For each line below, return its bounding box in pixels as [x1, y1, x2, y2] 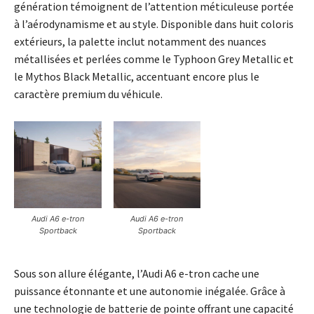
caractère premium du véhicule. [14, 86, 163, 101]
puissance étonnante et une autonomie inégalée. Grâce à [14, 284, 285, 299]
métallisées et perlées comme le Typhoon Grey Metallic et [14, 51, 294, 66]
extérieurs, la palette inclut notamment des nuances [14, 34, 266, 48]
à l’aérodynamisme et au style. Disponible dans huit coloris [14, 16, 294, 31]
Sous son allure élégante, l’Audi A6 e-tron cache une [14, 266, 259, 281]
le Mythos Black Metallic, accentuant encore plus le [14, 69, 259, 83]
